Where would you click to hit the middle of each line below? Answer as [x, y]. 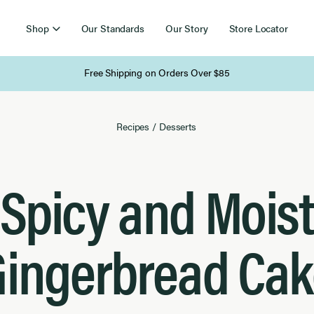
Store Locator [258, 28]
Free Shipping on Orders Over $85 [157, 72]
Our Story [186, 28]
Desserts [178, 126]
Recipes [133, 126]
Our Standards [112, 28]
